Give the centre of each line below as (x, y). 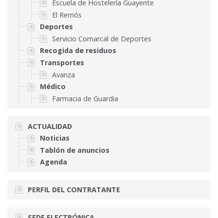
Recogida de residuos (78, 51)
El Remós (67, 15)
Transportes (62, 63)
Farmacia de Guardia (85, 98)
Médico (53, 87)
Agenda (53, 162)
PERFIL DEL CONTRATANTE (74, 190)
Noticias (54, 138)
